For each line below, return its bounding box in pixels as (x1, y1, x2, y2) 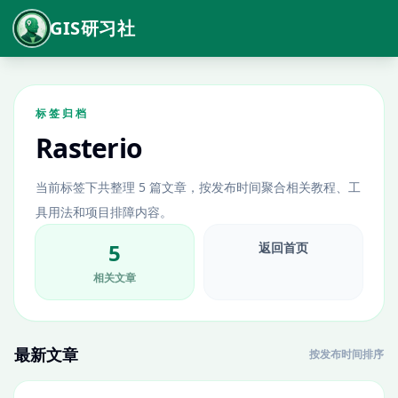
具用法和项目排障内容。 (36, 203, 172, 220)
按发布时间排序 (309, 346, 384, 362)
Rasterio (36, 130, 142, 166)
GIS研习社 (50, 16, 135, 40)
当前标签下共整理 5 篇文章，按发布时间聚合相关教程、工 (36, 179, 361, 195)
